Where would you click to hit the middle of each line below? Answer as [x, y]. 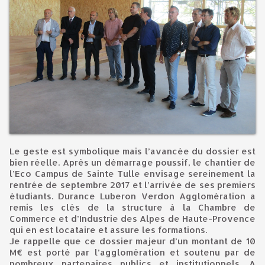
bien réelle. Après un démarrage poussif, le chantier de [132, 163]
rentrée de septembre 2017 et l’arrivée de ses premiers [132, 185]
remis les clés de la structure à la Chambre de [132, 208]
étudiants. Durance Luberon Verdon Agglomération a [132, 196]
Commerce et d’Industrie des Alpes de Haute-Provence [132, 219]
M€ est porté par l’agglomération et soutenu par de [132, 253]
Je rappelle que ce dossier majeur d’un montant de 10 [132, 241]
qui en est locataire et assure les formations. [108, 230]
